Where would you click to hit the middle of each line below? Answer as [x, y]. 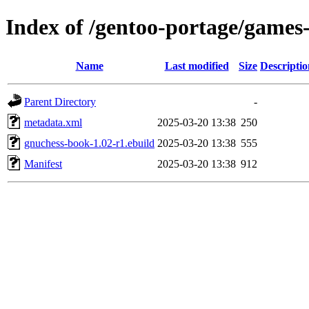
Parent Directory [60, 101]
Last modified [197, 66]
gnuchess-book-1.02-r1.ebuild [89, 143]
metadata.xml [53, 122]
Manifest [43, 163]
